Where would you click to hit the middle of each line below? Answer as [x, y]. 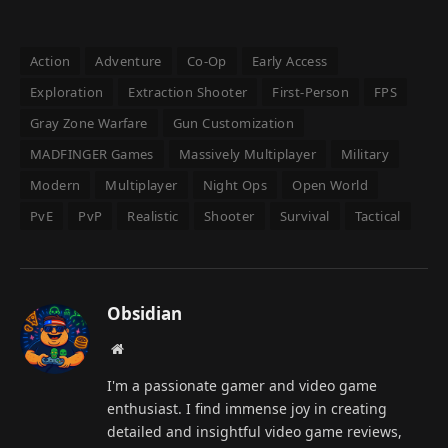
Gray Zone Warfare [89, 122]
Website [144, 347]
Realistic [153, 215]
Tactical [377, 215]
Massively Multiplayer [247, 153]
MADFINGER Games [92, 153]
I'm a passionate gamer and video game [242, 385]
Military [365, 153]
